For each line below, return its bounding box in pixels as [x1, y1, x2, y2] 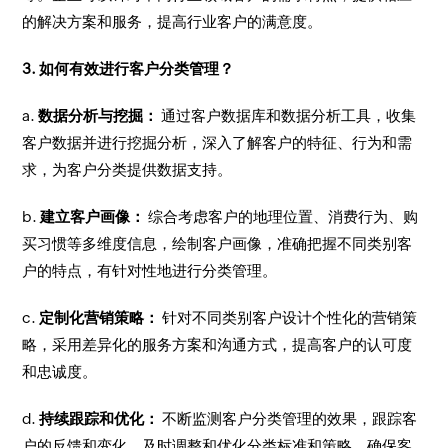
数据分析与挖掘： [38, 107, 159, 124]
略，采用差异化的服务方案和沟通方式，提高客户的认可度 [22, 336, 413, 353]
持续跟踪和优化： [39, 410, 160, 427]
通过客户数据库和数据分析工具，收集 [158, 107, 417, 124]
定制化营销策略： [39, 309, 160, 326]
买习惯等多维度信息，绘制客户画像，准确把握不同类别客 [22, 235, 413, 252]
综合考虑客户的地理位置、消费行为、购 [145, 208, 419, 225]
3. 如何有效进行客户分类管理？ [22, 60, 235, 77]
